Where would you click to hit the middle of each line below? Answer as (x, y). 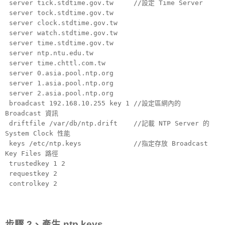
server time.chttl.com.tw (55, 63)
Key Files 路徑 (32, 154)
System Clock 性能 (38, 134)
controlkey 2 (31, 184)
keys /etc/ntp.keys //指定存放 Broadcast (106, 144)
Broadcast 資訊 (32, 114)
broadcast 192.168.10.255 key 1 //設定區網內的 (93, 103)
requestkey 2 (31, 174)
